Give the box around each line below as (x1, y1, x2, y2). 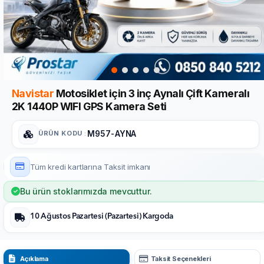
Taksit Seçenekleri (150, 254, 211, 263)
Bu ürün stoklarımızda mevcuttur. (19, 186, 152, 196)
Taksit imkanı (104, 161, 151, 171)
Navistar (12, 87, 54, 100)
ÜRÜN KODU (38, 128, 82, 137)
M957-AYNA (87, 128, 137, 138)
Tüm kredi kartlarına (30, 161, 102, 171)
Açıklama (19, 254, 48, 263)
